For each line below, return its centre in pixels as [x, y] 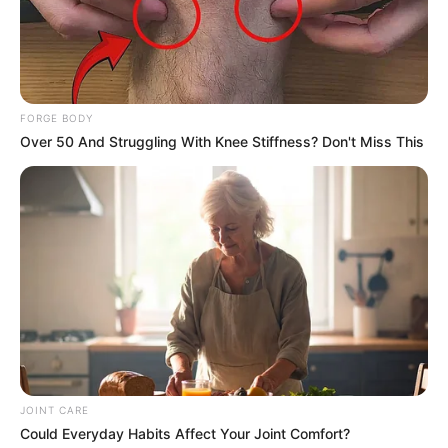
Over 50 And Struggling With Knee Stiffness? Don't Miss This [222, 142]
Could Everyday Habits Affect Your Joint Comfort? [185, 434]
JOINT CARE [54, 410]
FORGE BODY [56, 118]
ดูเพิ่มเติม [401, 324]
